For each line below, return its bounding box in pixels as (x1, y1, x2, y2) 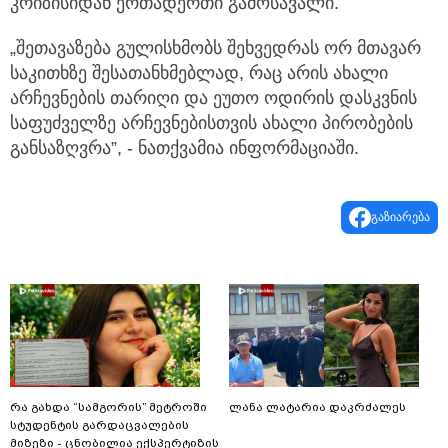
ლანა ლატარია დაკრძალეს (229, 400, 406, 415)
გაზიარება (371, 210, 430, 225)
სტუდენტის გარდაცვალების (10, 418, 189, 433)
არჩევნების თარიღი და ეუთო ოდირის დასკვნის (10, 88, 417, 109)
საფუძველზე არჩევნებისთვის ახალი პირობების (10, 113, 413, 134)
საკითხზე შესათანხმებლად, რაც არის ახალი (10, 63, 388, 84)
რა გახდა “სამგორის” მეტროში (10, 400, 207, 415)
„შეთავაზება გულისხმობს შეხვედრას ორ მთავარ (10, 38, 421, 59)
